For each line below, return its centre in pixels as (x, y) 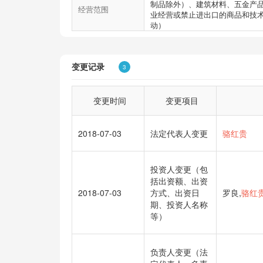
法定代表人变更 (179, 134)
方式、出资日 (175, 193)
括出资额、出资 (179, 181)
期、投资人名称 (179, 205)
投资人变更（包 (179, 169)
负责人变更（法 (179, 252)
